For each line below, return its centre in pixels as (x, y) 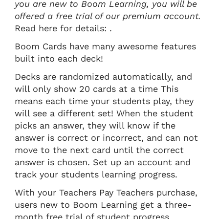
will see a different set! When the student (104, 113)
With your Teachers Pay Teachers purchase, (106, 192)
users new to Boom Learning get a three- (103, 204)
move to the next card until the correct (99, 150)
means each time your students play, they (104, 101)
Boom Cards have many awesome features (105, 46)
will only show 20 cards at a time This (97, 88)
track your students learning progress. (96, 174)
